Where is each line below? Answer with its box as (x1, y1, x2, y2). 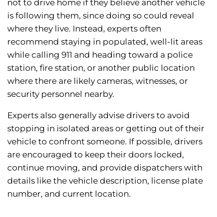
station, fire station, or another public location (7, 62, 195, 73)
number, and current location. (7, 188, 131, 199)
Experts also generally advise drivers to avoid (7, 110, 190, 120)
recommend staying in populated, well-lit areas (7, 36, 202, 46)
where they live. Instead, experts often (7, 23, 161, 33)
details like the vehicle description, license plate (7, 175, 203, 186)
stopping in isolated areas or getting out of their (7, 123, 204, 133)
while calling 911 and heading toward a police (7, 49, 193, 60)
